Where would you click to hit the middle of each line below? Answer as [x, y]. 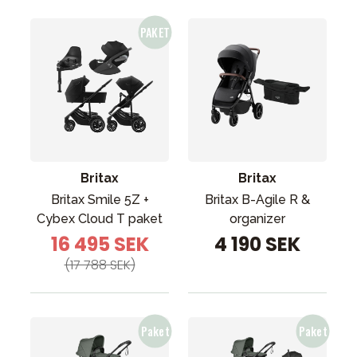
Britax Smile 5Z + [100, 200]
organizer [257, 219]
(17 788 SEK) [100, 265]
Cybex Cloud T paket [100, 219]
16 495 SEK [100, 244]
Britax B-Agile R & [257, 200]
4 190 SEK [257, 244]
